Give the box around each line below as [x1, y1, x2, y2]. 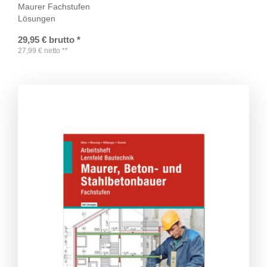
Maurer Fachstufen [18, 1, 90, 11]
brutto [49, 34, 74, 45]
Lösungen [18, 13, 55, 23]
